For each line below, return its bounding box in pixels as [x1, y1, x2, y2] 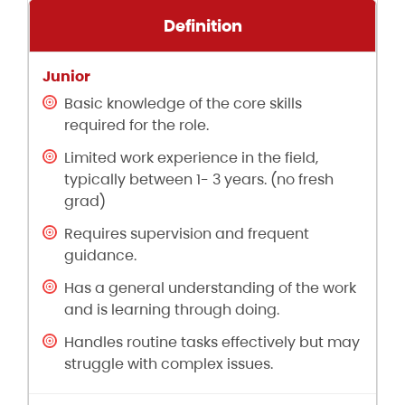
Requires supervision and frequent [64, 223, 309, 245]
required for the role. [64, 115, 209, 137]
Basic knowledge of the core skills [64, 93, 302, 115]
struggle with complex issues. [64, 353, 273, 375]
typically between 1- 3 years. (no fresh [64, 169, 334, 191]
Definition [163, 14, 242, 38]
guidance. [64, 245, 137, 267]
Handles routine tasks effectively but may [64, 332, 360, 353]
